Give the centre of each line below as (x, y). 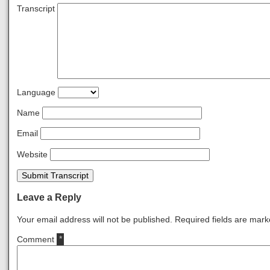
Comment (37, 239)
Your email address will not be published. (95, 220)
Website (33, 154)
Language (36, 93)
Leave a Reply (49, 198)
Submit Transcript (55, 175)
